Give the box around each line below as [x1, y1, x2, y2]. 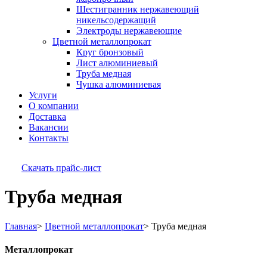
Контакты [29, 133, 69, 143]
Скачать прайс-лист [21, 163, 101, 173]
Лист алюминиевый [76, 58, 158, 68]
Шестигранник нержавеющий [76, 4, 199, 14]
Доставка [29, 111, 66, 122]
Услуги [29, 90, 57, 100]
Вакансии [29, 122, 69, 132]
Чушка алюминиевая [76, 79, 161, 89]
